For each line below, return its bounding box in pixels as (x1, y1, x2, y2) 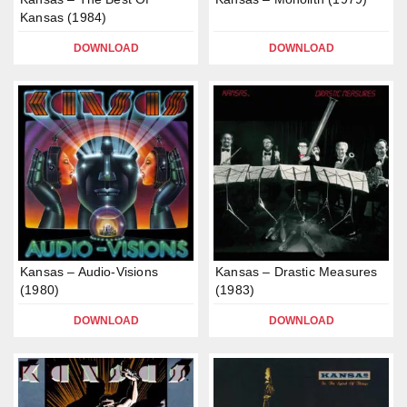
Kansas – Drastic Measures (215, 264, 378, 279)
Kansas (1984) (20, 10, 107, 25)
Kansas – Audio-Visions (20, 264, 158, 279)
